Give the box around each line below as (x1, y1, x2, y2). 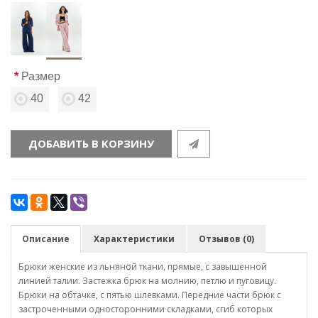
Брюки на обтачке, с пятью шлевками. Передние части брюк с (18, 288, 281, 301)
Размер (21, 70, 60, 82)
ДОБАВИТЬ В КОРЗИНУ (28, 136, 154, 150)
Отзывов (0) (199, 232, 254, 245)
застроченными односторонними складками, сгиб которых (18, 302, 273, 315)
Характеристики (94, 232, 175, 245)
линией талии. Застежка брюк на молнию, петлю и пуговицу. (18, 274, 276, 287)
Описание (22, 232, 70, 245)
